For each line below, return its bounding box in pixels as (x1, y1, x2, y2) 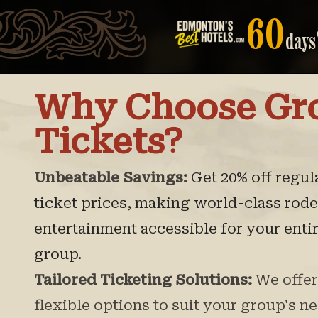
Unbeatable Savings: (34, 169, 187, 186)
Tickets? (34, 122, 183, 162)
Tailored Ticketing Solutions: (34, 271, 252, 288)
